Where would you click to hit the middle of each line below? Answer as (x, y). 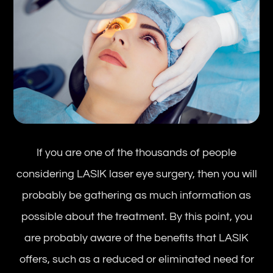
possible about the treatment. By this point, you (136, 216)
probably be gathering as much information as (136, 195)
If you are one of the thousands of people (136, 152)
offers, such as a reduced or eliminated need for (136, 259)
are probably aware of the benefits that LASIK (136, 238)
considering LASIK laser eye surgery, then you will (136, 174)
